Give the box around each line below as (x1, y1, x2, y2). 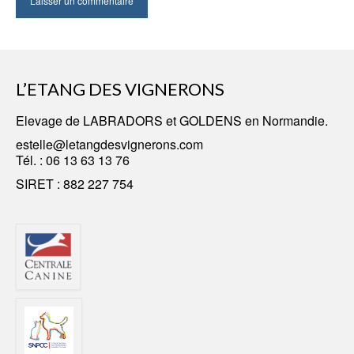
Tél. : (16, 151, 46, 169)
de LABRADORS (66, 111, 163, 130)
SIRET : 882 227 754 (16, 175, 134, 193)
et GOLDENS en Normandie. (163, 111, 328, 130)
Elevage (16, 111, 66, 130)
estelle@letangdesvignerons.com (16, 135, 203, 153)
